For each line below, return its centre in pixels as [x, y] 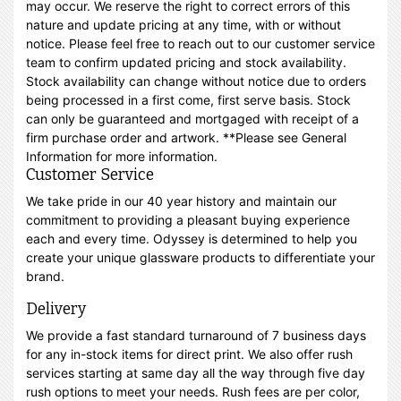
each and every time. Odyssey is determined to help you [192, 239]
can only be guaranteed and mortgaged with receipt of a [192, 119]
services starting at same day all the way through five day [196, 373]
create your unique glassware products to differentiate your [200, 257]
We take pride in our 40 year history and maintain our [181, 201]
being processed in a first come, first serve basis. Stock [188, 100]
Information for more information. [122, 156]
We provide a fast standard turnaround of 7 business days [196, 335]
